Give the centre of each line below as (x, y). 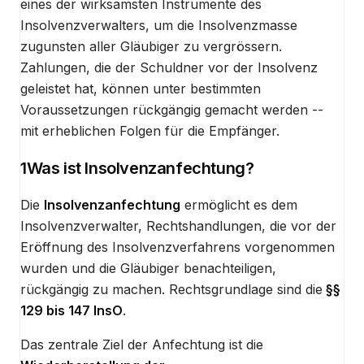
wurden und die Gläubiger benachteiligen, (148, 269)
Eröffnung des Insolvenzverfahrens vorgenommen (178, 247)
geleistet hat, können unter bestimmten (141, 89)
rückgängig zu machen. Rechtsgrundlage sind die (171, 290)
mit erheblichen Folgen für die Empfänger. (150, 131)
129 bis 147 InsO (71, 311)
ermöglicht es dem (239, 205)
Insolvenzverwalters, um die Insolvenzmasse (159, 26)
